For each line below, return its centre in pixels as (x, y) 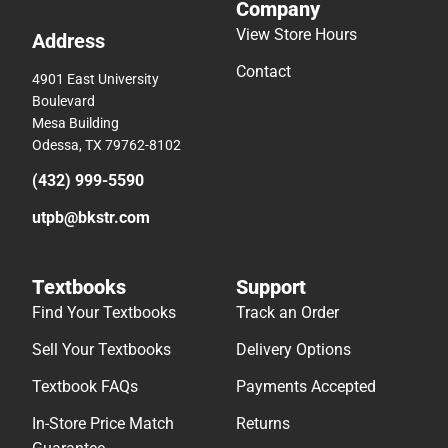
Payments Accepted (306, 387)
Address (68, 41)
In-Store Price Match (103, 424)
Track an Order (287, 313)
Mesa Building (75, 123)
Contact (263, 72)
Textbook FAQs (85, 387)
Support (271, 287)
